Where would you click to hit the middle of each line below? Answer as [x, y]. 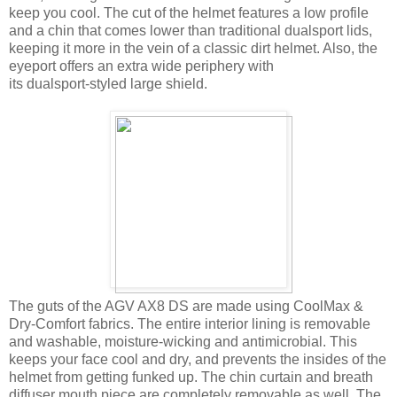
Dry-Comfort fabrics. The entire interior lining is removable [190, 323]
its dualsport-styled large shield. [108, 83]
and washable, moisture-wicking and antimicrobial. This [183, 341]
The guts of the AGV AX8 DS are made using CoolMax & [186, 306]
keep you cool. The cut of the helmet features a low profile [189, 12]
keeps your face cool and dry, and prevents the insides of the [198, 359]
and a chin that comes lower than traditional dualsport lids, [191, 30]
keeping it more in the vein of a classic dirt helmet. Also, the [193, 48]
